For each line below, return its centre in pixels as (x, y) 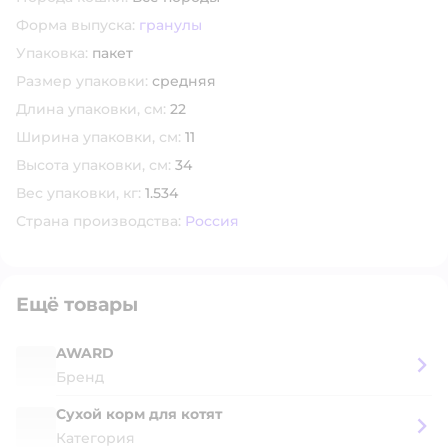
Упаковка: (52, 53)
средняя (184, 81)
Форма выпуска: (75, 25)
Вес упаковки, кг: (78, 193)
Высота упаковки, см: (93, 165)
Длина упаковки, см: (91, 109)
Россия (212, 221)
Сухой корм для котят (139, 414)
